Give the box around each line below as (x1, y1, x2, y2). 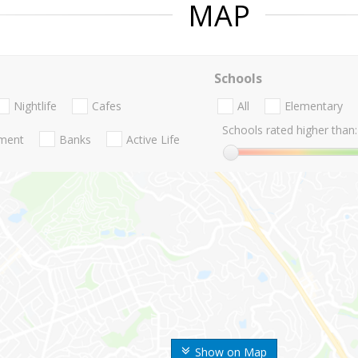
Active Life (126, 131, 180, 147)
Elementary (284, 98, 343, 114)
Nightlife (14, 98, 57, 114)
